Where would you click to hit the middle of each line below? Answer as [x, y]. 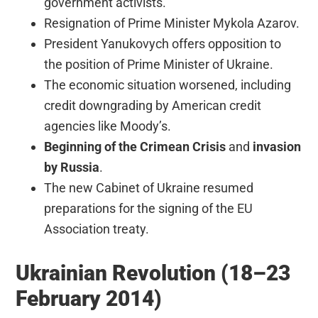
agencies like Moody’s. [108, 126]
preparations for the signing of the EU [149, 208]
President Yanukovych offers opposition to [163, 43]
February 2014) [89, 298]
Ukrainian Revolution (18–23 [153, 273]
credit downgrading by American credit [153, 105]
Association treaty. [97, 229]
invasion [277, 146]
